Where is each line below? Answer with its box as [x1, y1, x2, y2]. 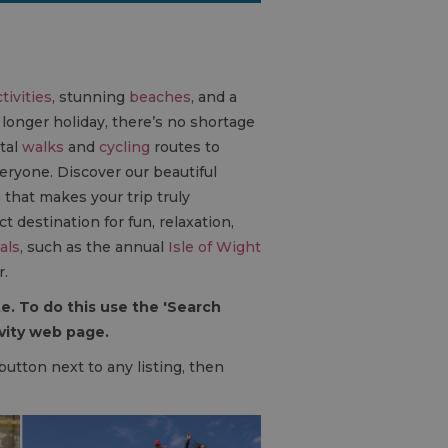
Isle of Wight [168, 238, 261, 256]
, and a [191, 88, 237, 106]
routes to [150, 138, 220, 156]
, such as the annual [20, 238, 168, 256]
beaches [129, 88, 191, 106]
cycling [99, 138, 150, 156]
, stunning [52, 88, 129, 106]
